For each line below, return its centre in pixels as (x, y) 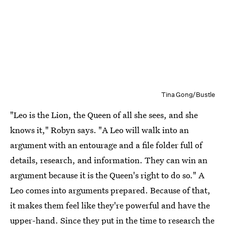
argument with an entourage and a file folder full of (106, 145)
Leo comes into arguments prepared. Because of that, (110, 190)
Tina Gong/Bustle (188, 95)
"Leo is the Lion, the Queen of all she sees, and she (104, 115)
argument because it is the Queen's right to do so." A (107, 175)
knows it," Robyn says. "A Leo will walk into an (99, 130)
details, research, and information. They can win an (109, 160)
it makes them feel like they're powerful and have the (110, 205)
